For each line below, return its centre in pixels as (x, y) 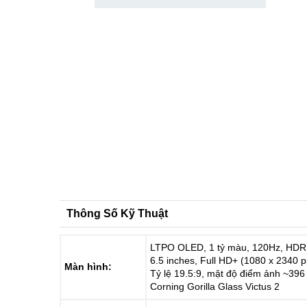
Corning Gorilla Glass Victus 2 (215, 286)
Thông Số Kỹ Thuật (117, 213)
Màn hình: (88, 267)
